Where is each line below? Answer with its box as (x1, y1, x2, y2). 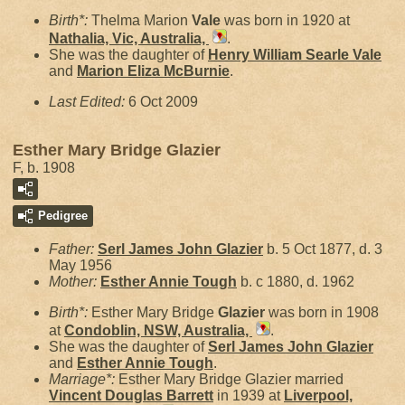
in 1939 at (213, 388, 284, 403)
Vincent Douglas (49, 388, 166, 403)
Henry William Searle (208, 47, 353, 62)
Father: (49, 241, 98, 257)
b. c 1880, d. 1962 (237, 274, 354, 289)
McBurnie (164, 63, 230, 79)
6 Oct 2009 (128, 94, 198, 109)
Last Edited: (49, 94, 128, 109)
